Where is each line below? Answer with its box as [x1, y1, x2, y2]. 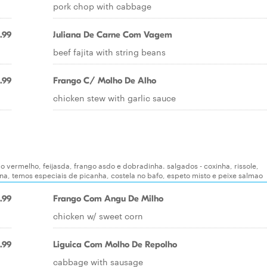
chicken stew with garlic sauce [53, 92, 176, 104]
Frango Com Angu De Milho [53, 193, 163, 204]
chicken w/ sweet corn [53, 210, 143, 222]
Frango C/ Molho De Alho [53, 75, 156, 86]
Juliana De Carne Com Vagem [53, 29, 172, 40]
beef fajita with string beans [53, 46, 166, 58]
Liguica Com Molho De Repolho [53, 239, 177, 250]
